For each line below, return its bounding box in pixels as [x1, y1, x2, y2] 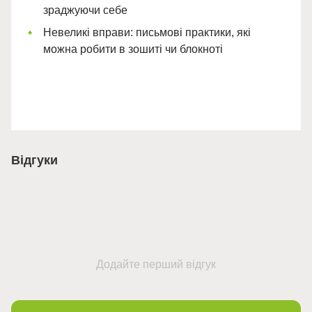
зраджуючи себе [43, 3, 127, 16]
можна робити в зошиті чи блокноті [43, 43, 223, 56]
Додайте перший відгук [96, 258, 216, 271]
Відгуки [11, 153, 58, 168]
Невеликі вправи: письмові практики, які [43, 26, 251, 39]
